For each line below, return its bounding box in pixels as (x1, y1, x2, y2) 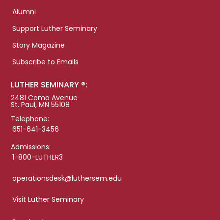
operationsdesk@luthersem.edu (12, 173, 122, 184)
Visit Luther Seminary (12, 194, 84, 205)
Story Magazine (12, 40, 65, 51)
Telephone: (11, 114, 50, 124)
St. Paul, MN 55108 (11, 100, 70, 110)
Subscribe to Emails (12, 57, 79, 67)
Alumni (12, 7, 36, 17)
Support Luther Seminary (12, 24, 98, 34)
